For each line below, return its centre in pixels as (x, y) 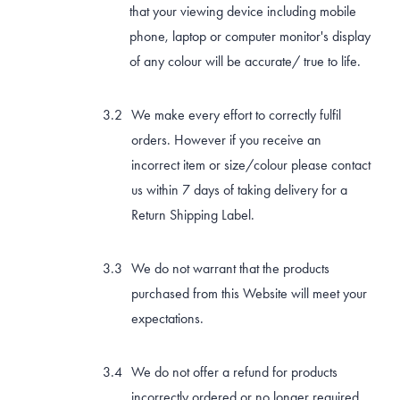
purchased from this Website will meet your (249, 294)
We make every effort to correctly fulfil (236, 115)
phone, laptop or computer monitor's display (250, 37)
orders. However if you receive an (226, 140)
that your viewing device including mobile (243, 12)
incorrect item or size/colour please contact (251, 165)
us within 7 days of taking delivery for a (239, 190)
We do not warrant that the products (230, 269)
